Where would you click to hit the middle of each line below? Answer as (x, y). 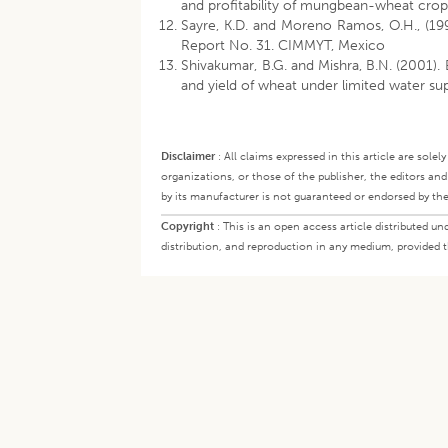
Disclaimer (188, 156)
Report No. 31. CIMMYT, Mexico (283, 45)
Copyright (188, 226)
